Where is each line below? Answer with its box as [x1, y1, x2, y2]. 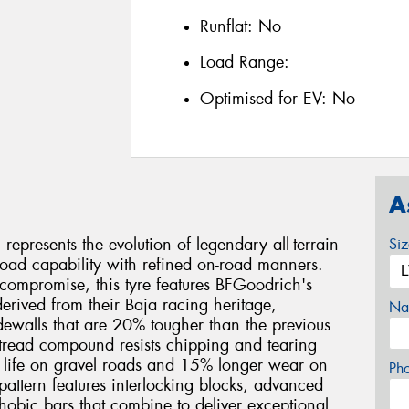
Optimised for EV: [199, 87, 332, 110]
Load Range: [199, 51, 289, 74]
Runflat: [199, 15, 258, 37]
